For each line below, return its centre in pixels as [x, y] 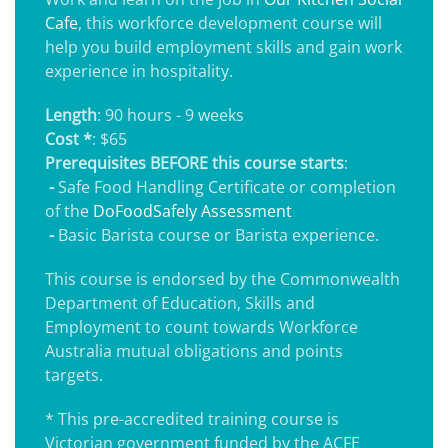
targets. [74, 375]
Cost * [68, 139]
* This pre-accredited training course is [192, 419]
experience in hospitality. [139, 71]
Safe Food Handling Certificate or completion [227, 187]
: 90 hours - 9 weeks [170, 115]
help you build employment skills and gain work [223, 47]
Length [71, 115]
